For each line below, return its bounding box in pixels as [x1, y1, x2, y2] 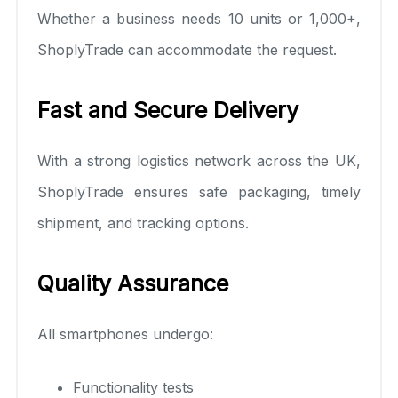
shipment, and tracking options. [37, 213, 249, 232]
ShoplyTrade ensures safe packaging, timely [37, 182, 361, 201]
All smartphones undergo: [37, 324, 213, 343]
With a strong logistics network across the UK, [37, 151, 361, 170]
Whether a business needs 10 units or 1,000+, [37, 9, 361, 28]
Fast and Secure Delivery [37, 96, 298, 123]
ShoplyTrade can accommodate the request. [37, 40, 337, 59]
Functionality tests [73, 378, 194, 396]
